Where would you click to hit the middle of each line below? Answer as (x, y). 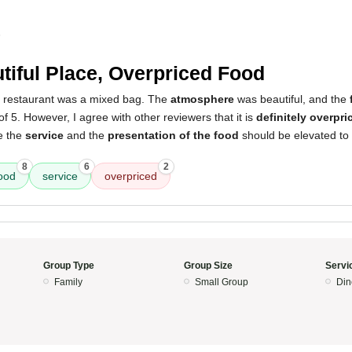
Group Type (68, 266)
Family (68, 282)
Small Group (222, 282)
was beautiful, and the (292, 99)
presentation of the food (173, 135)
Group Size (208, 266)
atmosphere (202, 99)
